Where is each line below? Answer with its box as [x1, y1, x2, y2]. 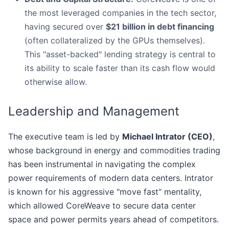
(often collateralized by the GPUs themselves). [25, 35, 205, 46]
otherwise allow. [25, 77, 87, 87]
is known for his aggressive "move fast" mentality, [8, 187, 201, 197]
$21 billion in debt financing [106, 21, 214, 32]
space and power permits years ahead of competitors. [8, 214, 219, 225]
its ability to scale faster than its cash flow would [25, 63, 215, 74]
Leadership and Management [8, 104, 179, 119]
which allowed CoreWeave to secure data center [8, 200, 196, 211]
